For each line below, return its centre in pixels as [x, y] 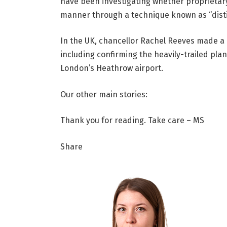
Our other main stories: [104, 94]
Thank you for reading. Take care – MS [132, 121]
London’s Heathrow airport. [111, 68]
